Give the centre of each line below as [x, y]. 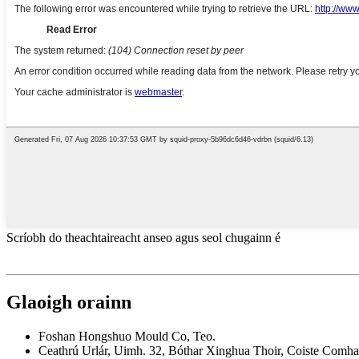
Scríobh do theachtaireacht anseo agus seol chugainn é [143, 237]
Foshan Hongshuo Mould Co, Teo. [127, 336]
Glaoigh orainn [69, 302]
